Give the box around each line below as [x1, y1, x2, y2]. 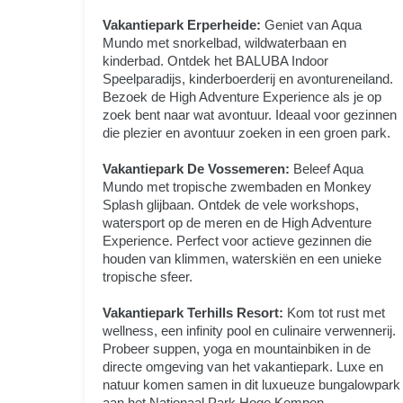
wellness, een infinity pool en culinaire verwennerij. [103, 322, 397, 338]
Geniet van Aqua [261, 16, 363, 32]
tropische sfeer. [103, 268, 193, 284]
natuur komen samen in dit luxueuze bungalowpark [103, 376, 401, 392]
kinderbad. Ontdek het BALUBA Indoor [103, 52, 329, 68]
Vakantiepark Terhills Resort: [103, 304, 284, 320]
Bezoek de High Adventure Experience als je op [103, 88, 382, 104]
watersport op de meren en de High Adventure [103, 214, 372, 230]
